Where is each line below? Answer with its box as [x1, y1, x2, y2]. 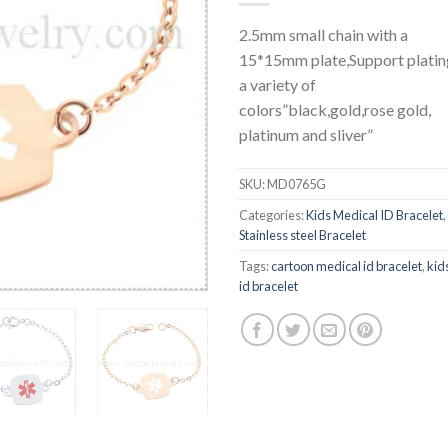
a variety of [239, 74, 316, 94]
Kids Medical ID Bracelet [306, 206, 443, 223]
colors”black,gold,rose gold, [239, 99, 431, 119]
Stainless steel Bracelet [239, 226, 366, 243]
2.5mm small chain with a [239, 24, 408, 44]
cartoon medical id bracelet [271, 257, 422, 274]
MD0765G [267, 175, 326, 192]
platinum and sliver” [239, 124, 373, 144]
